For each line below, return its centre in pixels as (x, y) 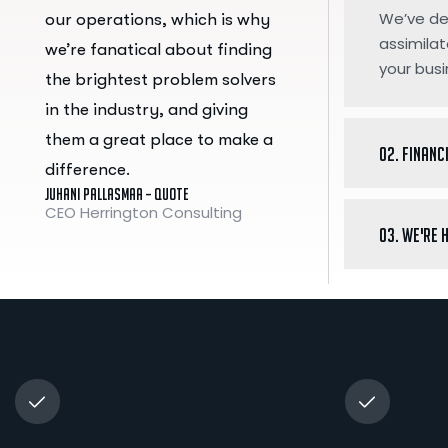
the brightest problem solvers (160, 79)
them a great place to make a (158, 139)
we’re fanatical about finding (158, 49)
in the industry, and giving (146, 109)
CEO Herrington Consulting (143, 212)
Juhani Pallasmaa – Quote (116, 193)
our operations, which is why (157, 19)
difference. (87, 169)
